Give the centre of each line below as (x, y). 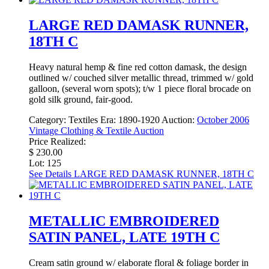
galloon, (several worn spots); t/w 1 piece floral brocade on (140, 88)
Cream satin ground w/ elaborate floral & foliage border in (139, 262)
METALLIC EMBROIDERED (124, 221)
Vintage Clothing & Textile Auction (96, 130)
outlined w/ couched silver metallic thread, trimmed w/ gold (141, 77)
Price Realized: (57, 141)
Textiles (83, 119)
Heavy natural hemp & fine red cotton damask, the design (138, 67)
